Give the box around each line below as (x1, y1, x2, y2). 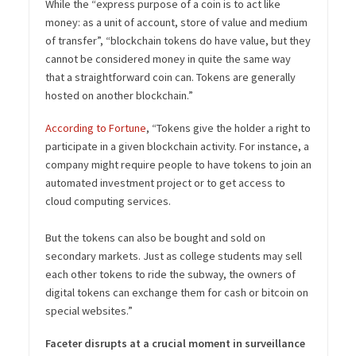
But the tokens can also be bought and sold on (44, 230, 265, 245)
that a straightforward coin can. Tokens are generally (44, 69, 296, 84)
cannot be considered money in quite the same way (44, 51, 291, 66)
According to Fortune (44, 120, 146, 135)
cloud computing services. (44, 193, 171, 208)
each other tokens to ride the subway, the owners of (44, 266, 296, 281)
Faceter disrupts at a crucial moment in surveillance (44, 335, 305, 350)
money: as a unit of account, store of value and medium (44, 14, 308, 29)
